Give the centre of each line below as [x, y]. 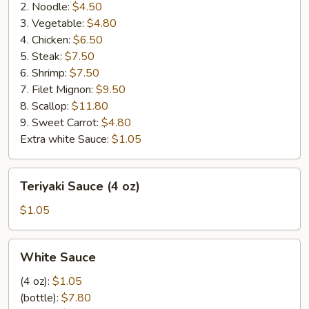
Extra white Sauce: [66, 139]
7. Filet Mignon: [58, 90]
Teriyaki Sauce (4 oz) [80, 186]
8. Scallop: [46, 106]
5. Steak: [42, 57]
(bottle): [41, 298]
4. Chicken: [47, 40]
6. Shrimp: [45, 73]
